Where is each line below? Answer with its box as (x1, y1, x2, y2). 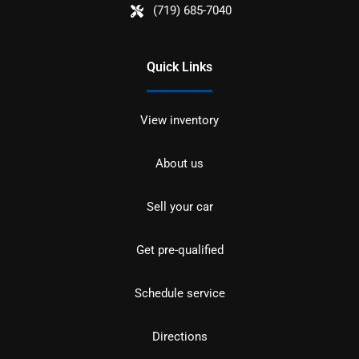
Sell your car (146, 200, 213, 215)
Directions (151, 329, 208, 345)
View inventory (140, 113, 219, 128)
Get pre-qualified (135, 243, 224, 258)
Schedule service (134, 286, 225, 301)
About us (155, 156, 204, 171)
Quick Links (147, 59, 212, 75)
